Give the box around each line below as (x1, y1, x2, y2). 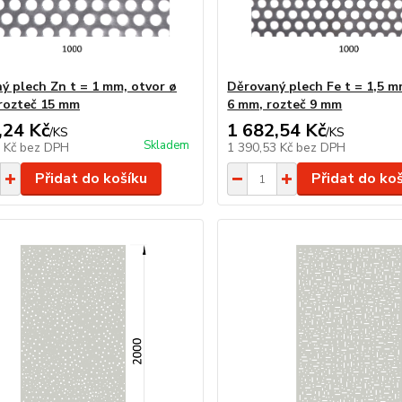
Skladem (144, 137, 190, 153)
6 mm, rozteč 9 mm (227, 96, 343, 113)
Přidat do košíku (34, 169, 147, 188)
